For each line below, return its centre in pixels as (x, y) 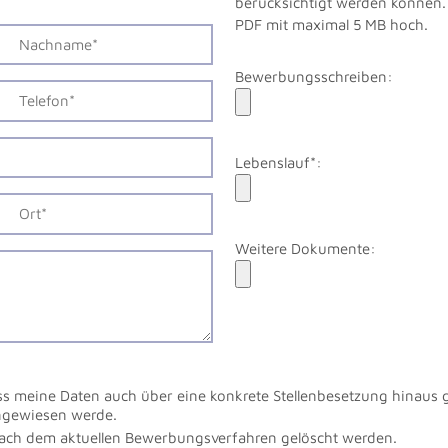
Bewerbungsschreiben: (314, 76)
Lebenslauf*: (279, 162)
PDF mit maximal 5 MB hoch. (332, 24)
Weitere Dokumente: (306, 248)
